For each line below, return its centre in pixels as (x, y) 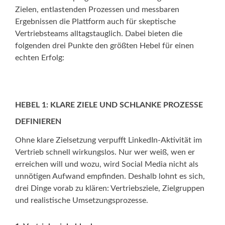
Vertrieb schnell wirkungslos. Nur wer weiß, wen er (105, 152)
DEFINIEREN (38, 122)
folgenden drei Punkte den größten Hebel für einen (104, 46)
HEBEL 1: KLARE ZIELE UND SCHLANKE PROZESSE (109, 105)
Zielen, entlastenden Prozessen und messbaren (97, 10)
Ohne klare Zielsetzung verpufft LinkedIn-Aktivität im (108, 140)
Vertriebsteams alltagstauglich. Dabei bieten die (99, 34)
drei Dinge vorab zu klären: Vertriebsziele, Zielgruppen (110, 189)
